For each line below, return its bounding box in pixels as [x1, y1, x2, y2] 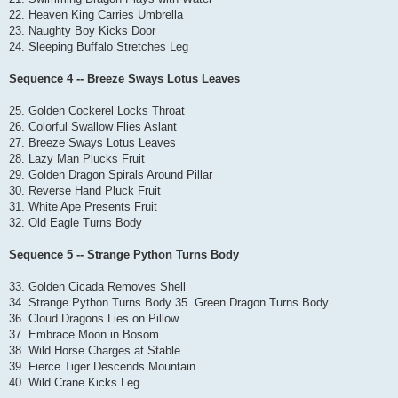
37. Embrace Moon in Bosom [9, 327, 159, 341]
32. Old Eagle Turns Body [9, 215, 142, 229]
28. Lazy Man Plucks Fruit [9, 151, 145, 165]
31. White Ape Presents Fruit [9, 199, 157, 213]
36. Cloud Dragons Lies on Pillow [9, 311, 179, 325]
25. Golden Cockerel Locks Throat [9, 103, 185, 117]
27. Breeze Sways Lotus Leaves [9, 135, 176, 149]
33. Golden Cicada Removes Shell [9, 279, 186, 293]
